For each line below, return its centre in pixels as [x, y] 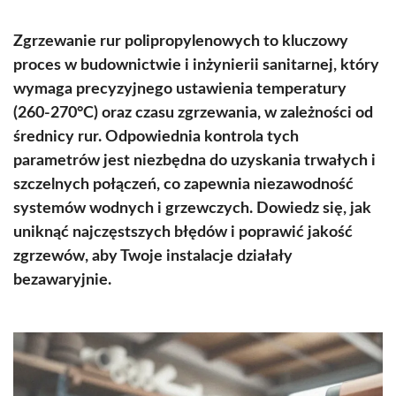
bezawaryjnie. [62, 280]
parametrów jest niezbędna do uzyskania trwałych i [194, 161]
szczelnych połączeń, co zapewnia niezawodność [183, 185]
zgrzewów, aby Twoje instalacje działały [153, 256]
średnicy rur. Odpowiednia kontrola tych [156, 137]
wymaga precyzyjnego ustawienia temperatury [180, 89]
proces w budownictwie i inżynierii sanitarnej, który [196, 65]
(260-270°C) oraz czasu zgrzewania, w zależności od [193, 113]
